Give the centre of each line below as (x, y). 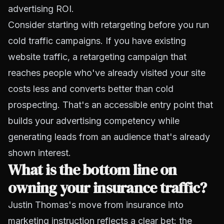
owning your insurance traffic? (107, 188)
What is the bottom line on (92, 170)
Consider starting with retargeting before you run (108, 25)
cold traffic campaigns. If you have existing (97, 41)
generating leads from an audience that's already (109, 137)
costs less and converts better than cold (91, 89)
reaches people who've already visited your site (107, 73)
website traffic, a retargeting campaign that (97, 57)
